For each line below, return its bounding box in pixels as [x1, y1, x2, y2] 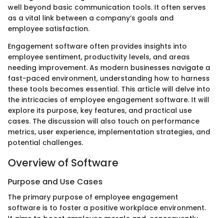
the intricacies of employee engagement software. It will [8, 94, 209, 105]
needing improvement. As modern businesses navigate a [8, 62, 210, 73]
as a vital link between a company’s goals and [8, 13, 174, 23]
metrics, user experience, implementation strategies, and [8, 127, 210, 137]
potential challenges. [8, 137, 83, 147]
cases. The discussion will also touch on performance [8, 116, 200, 126]
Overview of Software [8, 155, 118, 170]
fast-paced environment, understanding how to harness [8, 73, 210, 83]
